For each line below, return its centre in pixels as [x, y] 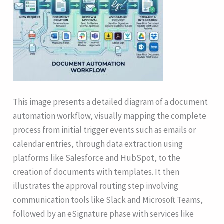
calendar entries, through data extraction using [98, 144]
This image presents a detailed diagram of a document [111, 102]
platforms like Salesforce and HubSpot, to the [97, 158]
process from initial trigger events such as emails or [105, 130]
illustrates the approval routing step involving [96, 186]
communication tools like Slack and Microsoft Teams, [108, 200]
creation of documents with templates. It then [96, 172]
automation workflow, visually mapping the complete [110, 116]
